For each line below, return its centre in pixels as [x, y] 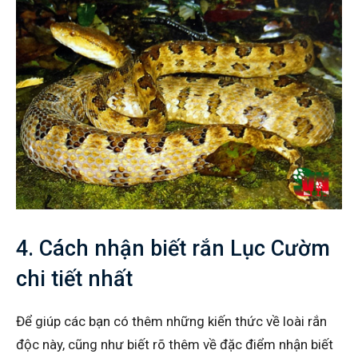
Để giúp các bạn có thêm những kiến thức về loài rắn [171, 321]
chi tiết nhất [74, 278]
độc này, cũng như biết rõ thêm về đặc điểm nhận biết [175, 344]
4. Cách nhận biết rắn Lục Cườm [173, 248]
